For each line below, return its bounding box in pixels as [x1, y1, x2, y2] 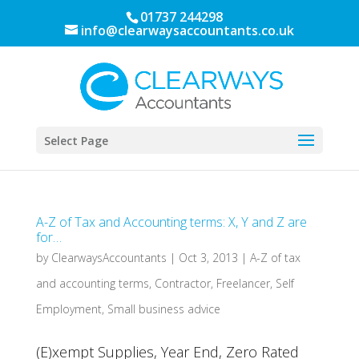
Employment [35, 301, 102, 317]
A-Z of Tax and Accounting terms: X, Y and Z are [35, 213, 307, 231]
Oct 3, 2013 [178, 250, 238, 265]
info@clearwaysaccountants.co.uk [80, 22, 294, 39]
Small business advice [107, 301, 220, 317]
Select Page [43, 133, 108, 148]
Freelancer [216, 276, 270, 291]
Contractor [154, 276, 211, 291]
